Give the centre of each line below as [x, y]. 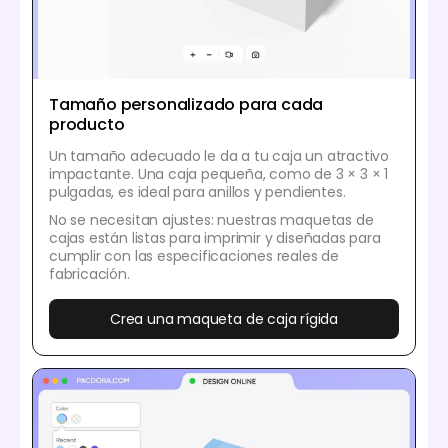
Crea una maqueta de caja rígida [224, 319]
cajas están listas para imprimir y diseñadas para [215, 238]
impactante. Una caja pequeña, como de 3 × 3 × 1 [218, 174]
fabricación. [89, 274]
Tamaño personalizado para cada [186, 105]
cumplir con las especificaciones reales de [194, 256]
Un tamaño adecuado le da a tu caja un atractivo [219, 156]
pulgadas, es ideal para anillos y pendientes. [197, 192]
